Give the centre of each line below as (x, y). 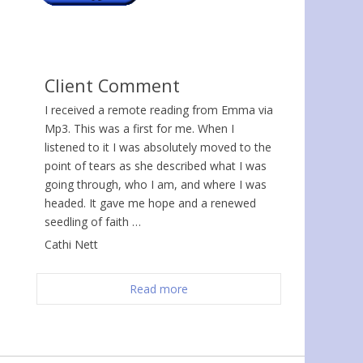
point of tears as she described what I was (156, 165)
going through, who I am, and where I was (156, 184)
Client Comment (112, 85)
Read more (159, 288)
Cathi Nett (71, 244)
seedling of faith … (93, 221)
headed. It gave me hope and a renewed (150, 203)
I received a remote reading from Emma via (159, 109)
